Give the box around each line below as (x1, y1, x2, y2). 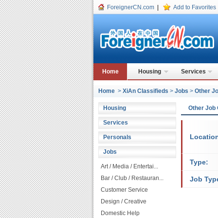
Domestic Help (101, 210, 140, 217)
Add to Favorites (173, 4, 216, 11)
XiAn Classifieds (123, 88, 168, 94)
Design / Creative (101, 198, 146, 205)
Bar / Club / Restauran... (101, 175, 163, 182)
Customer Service (101, 186, 148, 193)
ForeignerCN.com (107, 4, 154, 11)
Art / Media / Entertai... (101, 163, 158, 170)
